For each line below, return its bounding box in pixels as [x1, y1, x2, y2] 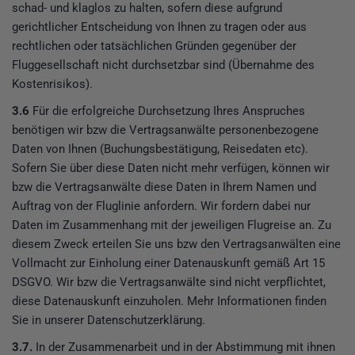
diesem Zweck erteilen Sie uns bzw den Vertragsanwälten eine [12, 237, 341, 252]
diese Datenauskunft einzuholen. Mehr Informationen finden [12, 294, 326, 309]
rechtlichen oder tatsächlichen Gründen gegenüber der [12, 39, 296, 54]
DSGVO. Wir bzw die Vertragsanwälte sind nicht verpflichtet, [12, 275, 326, 290]
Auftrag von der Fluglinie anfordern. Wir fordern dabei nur [12, 199, 311, 214]
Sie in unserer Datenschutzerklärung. [12, 313, 205, 328]
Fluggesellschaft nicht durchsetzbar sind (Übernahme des [12, 58, 315, 73]
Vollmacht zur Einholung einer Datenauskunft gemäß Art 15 [12, 256, 325, 271]
